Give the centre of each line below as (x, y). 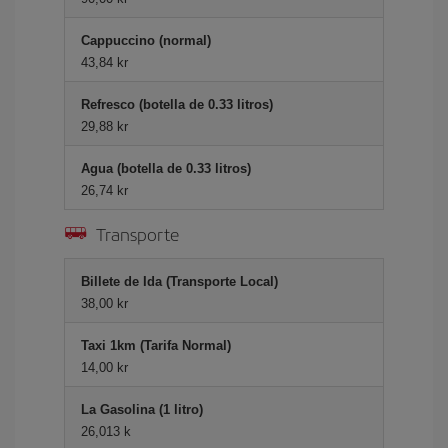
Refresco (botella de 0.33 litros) (177, 104)
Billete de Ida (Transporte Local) (179, 281)
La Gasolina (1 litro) (142, 409)
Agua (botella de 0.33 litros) (166, 168)
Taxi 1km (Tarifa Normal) (156, 345)
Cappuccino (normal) (146, 40)
